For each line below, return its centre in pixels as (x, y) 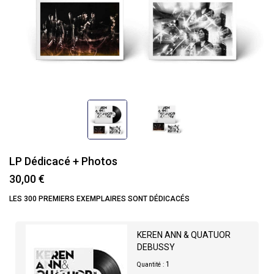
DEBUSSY (156, 247)
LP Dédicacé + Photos (63, 161)
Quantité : (150, 265)
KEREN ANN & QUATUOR (184, 235)
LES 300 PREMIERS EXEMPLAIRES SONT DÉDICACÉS (99, 199)
